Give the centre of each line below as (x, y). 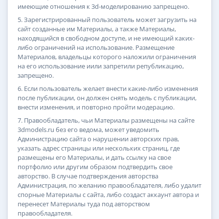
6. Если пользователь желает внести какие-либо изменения (108, 89)
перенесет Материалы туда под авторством (84, 204)
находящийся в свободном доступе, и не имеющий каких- (106, 38)
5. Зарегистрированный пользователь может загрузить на (107, 20)
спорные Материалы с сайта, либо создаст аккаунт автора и (108, 195)
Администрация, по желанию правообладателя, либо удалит (109, 186)
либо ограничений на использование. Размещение (96, 48)
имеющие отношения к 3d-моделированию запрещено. (103, 7)
